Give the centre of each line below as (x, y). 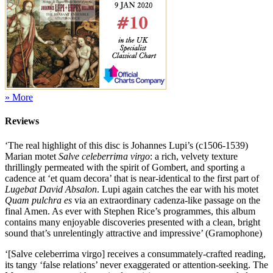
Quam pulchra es (38, 200)
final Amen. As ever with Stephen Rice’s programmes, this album (130, 211)
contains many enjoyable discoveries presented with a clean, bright (133, 222)
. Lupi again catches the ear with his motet (178, 189)
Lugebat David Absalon (51, 189)
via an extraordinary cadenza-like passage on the (166, 200)
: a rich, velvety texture (194, 156)
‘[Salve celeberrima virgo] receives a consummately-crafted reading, (135, 253)
